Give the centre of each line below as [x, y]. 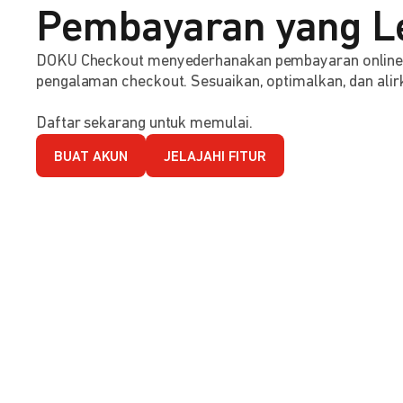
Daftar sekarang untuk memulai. [144, 124]
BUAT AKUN [91, 157]
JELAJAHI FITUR [215, 157]
